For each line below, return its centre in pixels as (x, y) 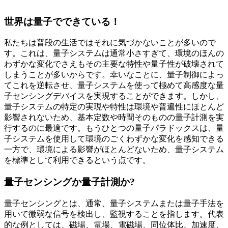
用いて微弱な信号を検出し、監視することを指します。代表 (114, 214)
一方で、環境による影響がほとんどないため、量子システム (114, 150)
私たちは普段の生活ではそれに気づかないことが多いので (110, 43)
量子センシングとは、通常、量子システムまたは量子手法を (114, 203)
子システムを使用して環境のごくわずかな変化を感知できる (114, 139)
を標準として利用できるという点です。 (77, 160)
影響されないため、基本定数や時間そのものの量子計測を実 (114, 118)
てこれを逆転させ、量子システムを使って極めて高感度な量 (114, 85)
